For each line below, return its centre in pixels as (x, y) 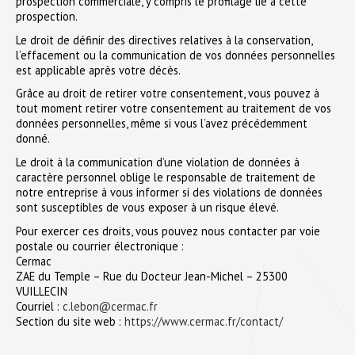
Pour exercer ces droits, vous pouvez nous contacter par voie (168, 231)
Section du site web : (70, 321)
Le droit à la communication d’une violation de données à (158, 162)
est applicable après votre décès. (98, 70)
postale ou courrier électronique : (100, 246)
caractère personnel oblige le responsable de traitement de (166, 177)
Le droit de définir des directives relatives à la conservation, (164, 40)
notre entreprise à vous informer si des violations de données (169, 193)
